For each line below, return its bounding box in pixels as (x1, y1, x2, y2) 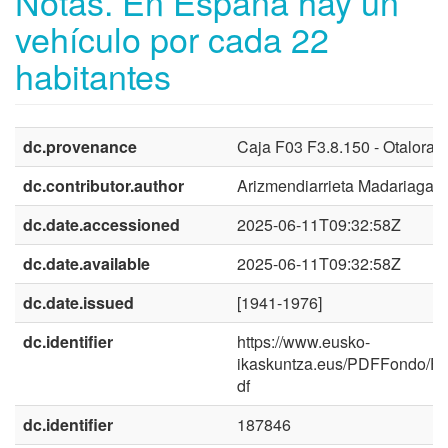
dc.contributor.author (23, 173, 184, 197)
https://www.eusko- (237, 329, 370, 353)
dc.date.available (23, 251, 150, 275)
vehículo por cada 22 (15, 13, 329, 63)
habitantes (15, 50, 171, 100)
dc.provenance (23, 134, 137, 158)
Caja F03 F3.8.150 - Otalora (237, 134, 435, 158)
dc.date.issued (23, 290, 134, 314)
